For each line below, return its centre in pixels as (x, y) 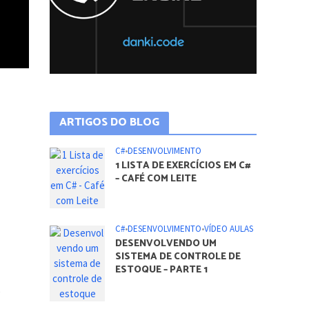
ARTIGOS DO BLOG (110, 122)
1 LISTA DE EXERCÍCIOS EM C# (183, 166)
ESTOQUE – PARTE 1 (162, 270)
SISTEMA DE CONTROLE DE (178, 257)
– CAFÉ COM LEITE (156, 179)
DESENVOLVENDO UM (166, 243)
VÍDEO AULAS (229, 228)
